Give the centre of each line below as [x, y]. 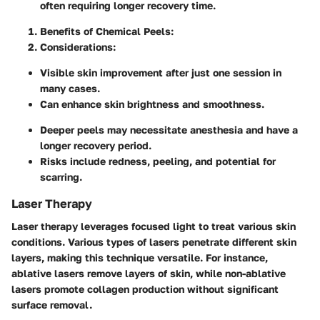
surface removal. [52, 305]
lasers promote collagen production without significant [145, 289]
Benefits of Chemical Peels [105, 31]
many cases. [70, 89]
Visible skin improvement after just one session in [161, 73]
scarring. [61, 177]
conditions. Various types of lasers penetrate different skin [154, 242]
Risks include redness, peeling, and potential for [158, 161]
